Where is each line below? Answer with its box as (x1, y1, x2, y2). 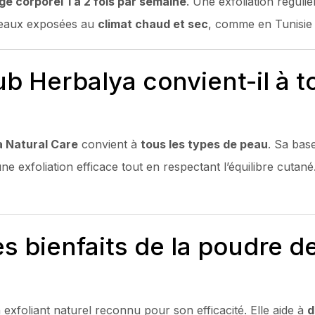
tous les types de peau (141, 137, 268, 151)
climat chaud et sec (98, 16, 208, 31)
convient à (78, 137, 141, 151)
